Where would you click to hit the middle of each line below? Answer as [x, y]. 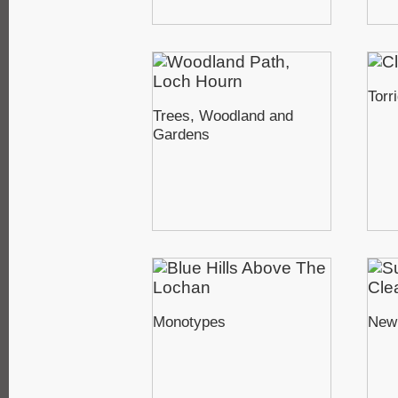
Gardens [181, 134]
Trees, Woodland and [223, 115]
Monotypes [189, 321]
